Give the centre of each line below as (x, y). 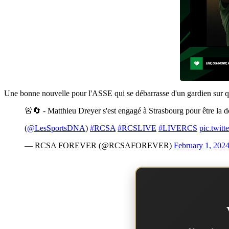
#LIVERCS (178, 128)
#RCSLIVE (137, 128)
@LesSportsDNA (56, 128)
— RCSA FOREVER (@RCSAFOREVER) (99, 146)
